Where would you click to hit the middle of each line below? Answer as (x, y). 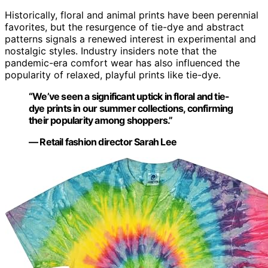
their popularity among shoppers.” (101, 121)
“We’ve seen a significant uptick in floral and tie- (129, 97)
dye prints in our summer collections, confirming (131, 109)
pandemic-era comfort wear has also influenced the (122, 63)
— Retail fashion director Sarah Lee (103, 142)
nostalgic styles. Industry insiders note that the (111, 51)
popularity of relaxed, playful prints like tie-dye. (113, 75)
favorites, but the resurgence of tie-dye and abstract (124, 27)
